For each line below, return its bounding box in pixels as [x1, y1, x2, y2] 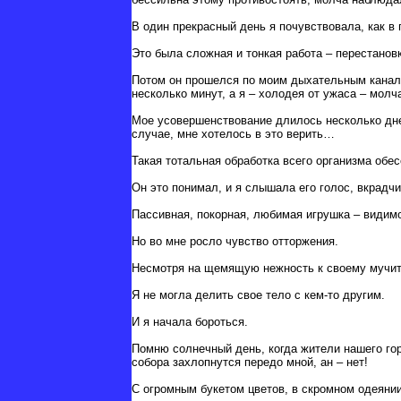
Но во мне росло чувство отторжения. [132, 235, 338, 249]
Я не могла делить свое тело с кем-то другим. [132, 288, 385, 303]
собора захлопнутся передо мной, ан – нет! [132, 355, 368, 370]
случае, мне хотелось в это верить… [132, 127, 335, 141]
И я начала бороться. [132, 315, 248, 329]
